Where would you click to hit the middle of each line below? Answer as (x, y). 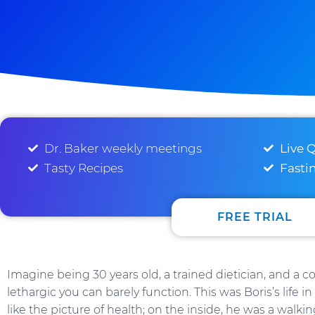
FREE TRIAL (255, 217)
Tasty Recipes (83, 168)
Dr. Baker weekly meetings (123, 148)
